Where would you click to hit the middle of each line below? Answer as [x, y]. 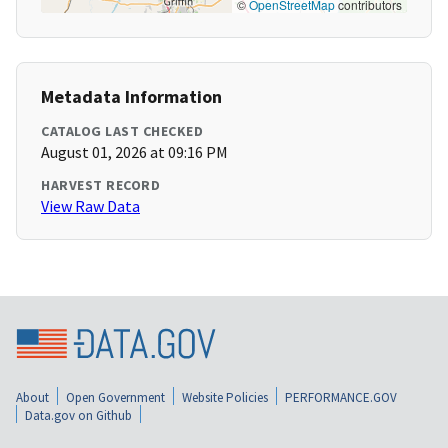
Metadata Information [131, 97]
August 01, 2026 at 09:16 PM [134, 152]
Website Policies [225, 398]
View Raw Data [90, 206]
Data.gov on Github [78, 416]
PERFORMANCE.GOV [341, 398]
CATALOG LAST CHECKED [122, 131]
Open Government [115, 398]
